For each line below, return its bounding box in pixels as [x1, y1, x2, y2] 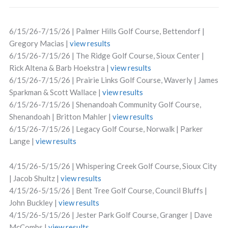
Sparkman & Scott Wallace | [9, 88, 102, 97]
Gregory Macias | [9, 39, 70, 48]
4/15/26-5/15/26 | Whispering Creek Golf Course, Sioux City [9, 161, 217, 170]
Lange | [9, 136, 36, 146]
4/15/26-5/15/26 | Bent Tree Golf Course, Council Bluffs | [9, 186, 207, 195]
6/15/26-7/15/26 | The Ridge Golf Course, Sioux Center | [9, 51, 204, 60]
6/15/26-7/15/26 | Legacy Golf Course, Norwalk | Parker [9, 124, 203, 133]
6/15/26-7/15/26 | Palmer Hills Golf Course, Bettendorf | [9, 26, 205, 36]
